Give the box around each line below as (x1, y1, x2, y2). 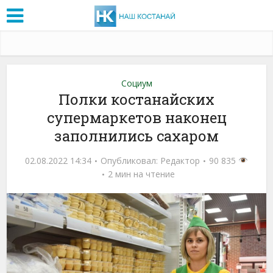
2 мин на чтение (107, 168, 175, 180)
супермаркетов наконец (46, 107, 227, 127)
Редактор (160, 154, 200, 166)
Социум (121, 77, 152, 89)
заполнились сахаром (54, 126, 219, 146)
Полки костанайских (58, 89, 214, 109)
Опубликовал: (101, 154, 161, 166)
